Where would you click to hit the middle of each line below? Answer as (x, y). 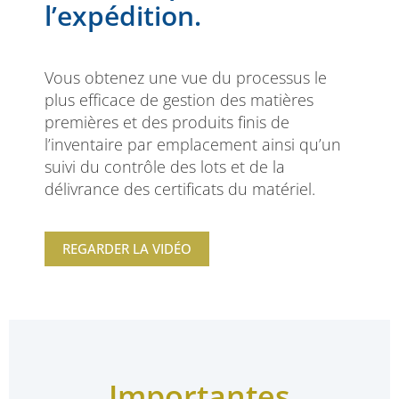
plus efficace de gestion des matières (179, 100)
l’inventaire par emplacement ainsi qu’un (193, 145)
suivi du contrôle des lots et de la (165, 167)
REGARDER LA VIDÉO (127, 248)
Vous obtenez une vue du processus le (186, 78)
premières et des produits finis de (167, 122)
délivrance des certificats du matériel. (180, 189)
